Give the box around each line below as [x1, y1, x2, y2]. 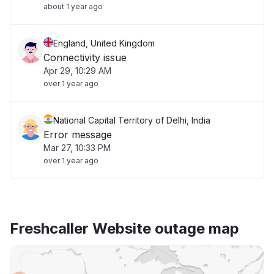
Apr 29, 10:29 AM [43, 65, 111, 76]
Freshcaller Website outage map [10, 220, 239, 237]
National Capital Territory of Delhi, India [53, 115, 210, 125]
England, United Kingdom [53, 38, 155, 48]
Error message [43, 128, 112, 141]
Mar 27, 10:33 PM [43, 143, 111, 153]
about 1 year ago [43, 2, 103, 11]
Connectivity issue [43, 51, 127, 64]
